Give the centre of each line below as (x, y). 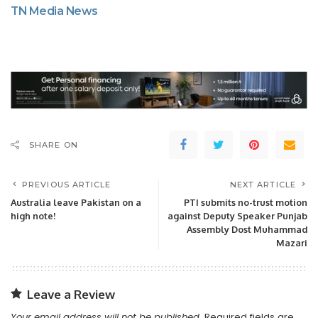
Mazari (292, 242)
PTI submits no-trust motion (246, 202)
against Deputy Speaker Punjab (237, 215)
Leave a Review (71, 294)
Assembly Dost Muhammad (247, 229)
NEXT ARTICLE (263, 184)
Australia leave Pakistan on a (76, 202)
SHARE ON (54, 144)
